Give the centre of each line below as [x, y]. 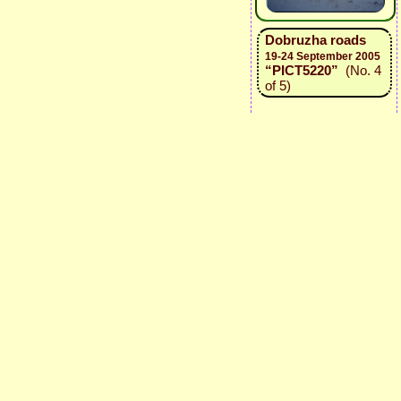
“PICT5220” [301, 70]
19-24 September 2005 [322, 56]
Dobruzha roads [315, 40]
